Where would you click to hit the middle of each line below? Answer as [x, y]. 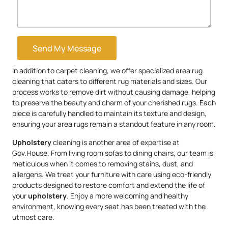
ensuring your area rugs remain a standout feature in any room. [114, 124]
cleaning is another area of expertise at [116, 142]
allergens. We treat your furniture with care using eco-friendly [112, 174]
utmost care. [33, 217]
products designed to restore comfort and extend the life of [109, 185]
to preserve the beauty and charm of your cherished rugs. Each [114, 103]
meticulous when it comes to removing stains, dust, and [103, 163]
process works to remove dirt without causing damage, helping [114, 92]
